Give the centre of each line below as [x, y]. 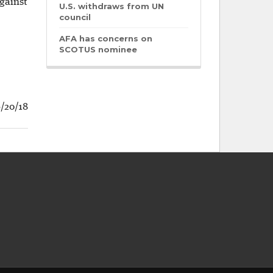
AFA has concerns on [105, 38]
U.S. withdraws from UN [111, 6]
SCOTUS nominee [98, 49]
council [75, 17]
